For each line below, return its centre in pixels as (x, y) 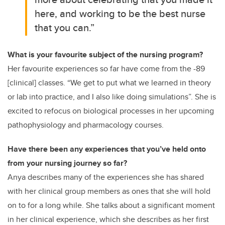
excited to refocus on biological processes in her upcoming (111, 111)
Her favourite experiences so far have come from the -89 (106, 69)
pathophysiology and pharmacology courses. (86, 125)
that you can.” (65, 28)
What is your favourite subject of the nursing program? (105, 55)
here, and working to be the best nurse (120, 14)
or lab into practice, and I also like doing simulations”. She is (112, 97)
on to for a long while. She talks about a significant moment (111, 205)
